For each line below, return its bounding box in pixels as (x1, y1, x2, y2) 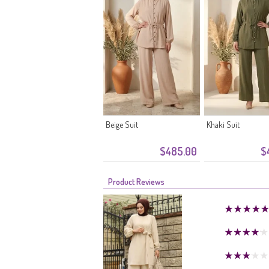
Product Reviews (108, 177, 165, 187)
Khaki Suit (207, 119, 240, 130)
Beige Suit (106, 119, 138, 130)
